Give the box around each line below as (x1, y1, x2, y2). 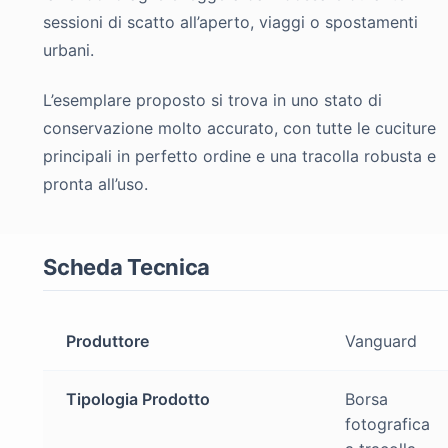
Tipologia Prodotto (65, 388, 210, 409)
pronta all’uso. (43, 174, 149, 195)
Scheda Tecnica (43, 253, 211, 280)
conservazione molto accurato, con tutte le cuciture (43, 118, 437, 139)
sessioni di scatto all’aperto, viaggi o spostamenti (43, 11, 419, 32)
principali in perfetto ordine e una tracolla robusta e (43, 146, 437, 167)
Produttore (65, 330, 149, 351)
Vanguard (344, 330, 417, 351)
